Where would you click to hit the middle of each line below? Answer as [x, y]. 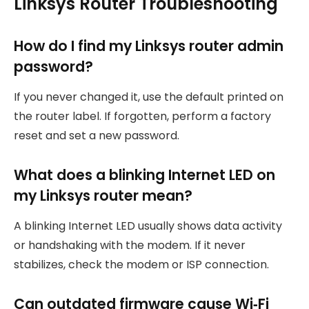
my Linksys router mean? [103, 195]
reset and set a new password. [97, 136]
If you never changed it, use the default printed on [149, 97]
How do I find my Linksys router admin [149, 46]
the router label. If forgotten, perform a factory [142, 117]
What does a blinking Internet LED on [144, 175]
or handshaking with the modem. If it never [130, 246]
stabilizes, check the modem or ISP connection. [141, 265]
